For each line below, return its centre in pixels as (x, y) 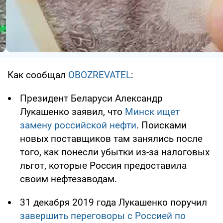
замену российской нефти (78, 125)
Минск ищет (152, 112)
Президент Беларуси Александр (91, 99)
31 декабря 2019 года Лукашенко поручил (113, 203)
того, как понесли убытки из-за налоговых (115, 152)
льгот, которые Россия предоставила (103, 166)
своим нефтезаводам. (68, 179)
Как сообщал (38, 75)
